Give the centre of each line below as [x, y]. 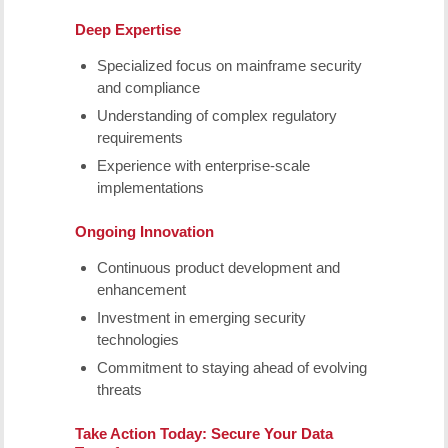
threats [119, 389]
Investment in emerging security [201, 317]
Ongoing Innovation [144, 231]
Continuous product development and [218, 267]
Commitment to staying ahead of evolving [231, 367]
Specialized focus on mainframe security [229, 65]
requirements [139, 137]
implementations [150, 187]
